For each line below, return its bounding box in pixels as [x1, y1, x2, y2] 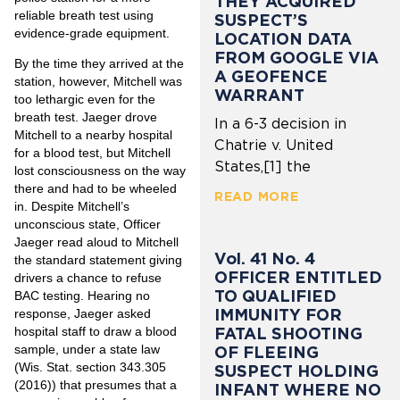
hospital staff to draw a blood [14, 323, 177, 338]
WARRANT [214, 86, 304, 105]
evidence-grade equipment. [14, 25, 170, 40]
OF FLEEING [214, 343, 319, 362]
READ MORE [214, 189, 299, 204]
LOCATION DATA [214, 29, 352, 49]
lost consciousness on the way [14, 162, 186, 178]
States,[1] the [214, 158, 311, 176]
